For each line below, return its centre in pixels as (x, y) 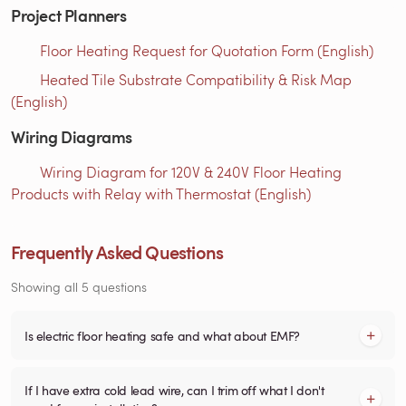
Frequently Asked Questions (117, 252)
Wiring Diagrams (72, 137)
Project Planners (69, 15)
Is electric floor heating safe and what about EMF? (162, 336)
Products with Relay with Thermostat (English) (161, 194)
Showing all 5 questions (79, 287)
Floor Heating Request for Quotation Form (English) (207, 51)
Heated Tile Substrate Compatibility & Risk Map (196, 80)
